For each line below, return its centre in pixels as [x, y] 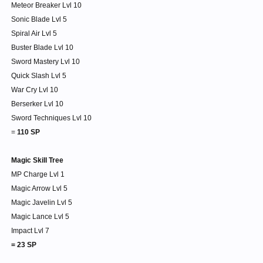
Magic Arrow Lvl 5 [39, 188]
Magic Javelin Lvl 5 [42, 203]
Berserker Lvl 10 [37, 104]
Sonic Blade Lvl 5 [39, 19]
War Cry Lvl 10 [35, 90]
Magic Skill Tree [37, 160]
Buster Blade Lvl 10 [42, 48]
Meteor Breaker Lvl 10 [46, 5]
